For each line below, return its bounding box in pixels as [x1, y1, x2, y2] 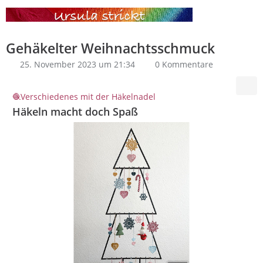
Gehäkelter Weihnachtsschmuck [6, 39, 215, 58]
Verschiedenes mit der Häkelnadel [21, 91, 156, 102]
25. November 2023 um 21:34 [20, 59, 135, 70]
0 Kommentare [155, 59, 213, 70]
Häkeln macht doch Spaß [12, 104, 138, 119]
